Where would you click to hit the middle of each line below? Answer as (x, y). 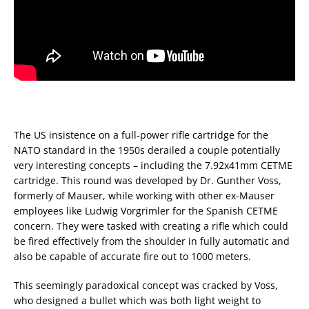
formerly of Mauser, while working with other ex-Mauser (144, 196)
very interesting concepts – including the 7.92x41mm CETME (153, 165)
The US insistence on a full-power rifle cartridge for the (141, 135)
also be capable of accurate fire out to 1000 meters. (132, 256)
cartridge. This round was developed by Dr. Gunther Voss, (148, 180)
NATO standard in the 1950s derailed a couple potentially (147, 150)
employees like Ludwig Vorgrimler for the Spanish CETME (146, 211)
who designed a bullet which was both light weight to (137, 300)
